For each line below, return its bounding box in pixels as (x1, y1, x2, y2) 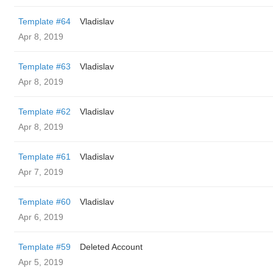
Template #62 (18, 107, 71, 116)
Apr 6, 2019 (18, 212, 63, 222)
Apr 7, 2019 (18, 167, 63, 177)
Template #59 (18, 242, 71, 252)
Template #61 (18, 152, 71, 161)
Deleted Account (80, 242, 143, 252)
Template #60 (18, 197, 71, 207)
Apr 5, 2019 (18, 257, 63, 267)
